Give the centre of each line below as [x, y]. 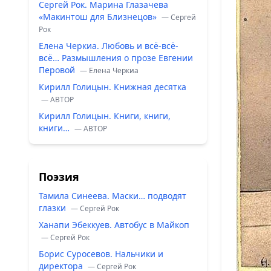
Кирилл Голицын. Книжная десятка [113, 87]
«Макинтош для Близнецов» [99, 17]
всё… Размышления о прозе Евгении [116, 58]
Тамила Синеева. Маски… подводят [113, 196]
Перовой [58, 70]
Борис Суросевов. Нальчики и [101, 254]
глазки [54, 208]
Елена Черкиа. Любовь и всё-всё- [109, 46]
